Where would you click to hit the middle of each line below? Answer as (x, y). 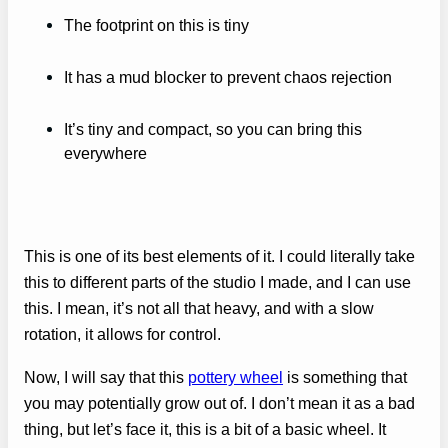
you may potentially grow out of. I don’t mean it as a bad (219, 402)
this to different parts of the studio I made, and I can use (217, 282)
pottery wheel (235, 376)
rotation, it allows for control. (122, 334)
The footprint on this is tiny (156, 24)
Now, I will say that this (106, 376)
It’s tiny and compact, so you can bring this (213, 129)
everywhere (105, 153)
